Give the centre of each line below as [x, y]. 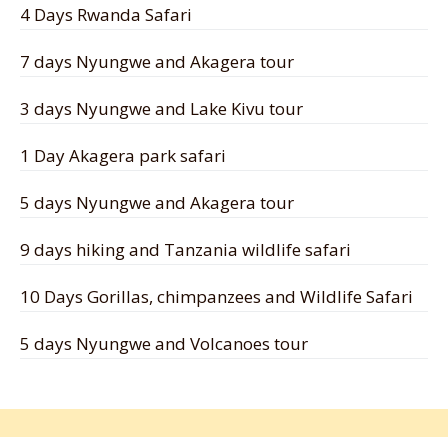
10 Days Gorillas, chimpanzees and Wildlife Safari [216, 297]
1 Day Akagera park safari [123, 156]
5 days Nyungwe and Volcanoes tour [164, 344]
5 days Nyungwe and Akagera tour [157, 203]
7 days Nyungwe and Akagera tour [157, 62]
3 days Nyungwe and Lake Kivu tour [161, 109]
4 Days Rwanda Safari [106, 15]
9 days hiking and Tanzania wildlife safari [185, 250]
